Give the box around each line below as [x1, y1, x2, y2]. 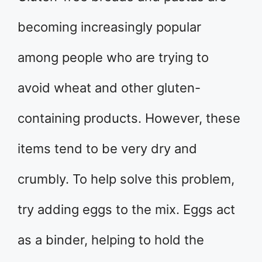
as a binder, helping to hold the [18, 232, 204, 248]
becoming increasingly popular [18, 19, 201, 35]
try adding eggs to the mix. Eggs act [18, 202, 235, 218]
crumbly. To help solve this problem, [18, 171, 235, 187]
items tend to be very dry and [18, 141, 197, 157]
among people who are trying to [18, 50, 209, 65]
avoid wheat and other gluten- [18, 80, 201, 96]
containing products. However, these [18, 111, 240, 126]
